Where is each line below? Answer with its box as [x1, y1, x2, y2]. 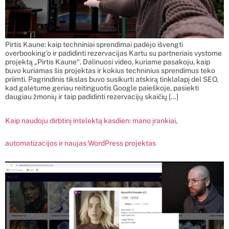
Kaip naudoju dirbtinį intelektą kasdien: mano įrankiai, [5, 117, 177, 125]
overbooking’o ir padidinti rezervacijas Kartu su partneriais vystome [5, 49, 222, 58]
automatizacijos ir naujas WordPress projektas [5, 139, 156, 148]
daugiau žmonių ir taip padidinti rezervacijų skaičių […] [5, 93, 178, 101]
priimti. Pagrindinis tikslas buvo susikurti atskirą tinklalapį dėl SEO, [5, 75, 218, 84]
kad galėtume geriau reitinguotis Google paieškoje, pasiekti [5, 84, 199, 93]
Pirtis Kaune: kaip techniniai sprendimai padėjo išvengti [5, 40, 183, 49]
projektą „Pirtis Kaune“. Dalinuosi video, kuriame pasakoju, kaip [5, 58, 210, 66]
